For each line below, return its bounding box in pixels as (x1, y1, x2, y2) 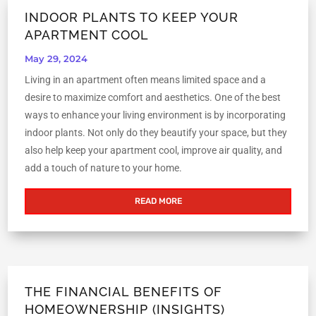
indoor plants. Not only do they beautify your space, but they (25, 127, 288, 139)
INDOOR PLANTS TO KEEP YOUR (25, 10, 239, 25)
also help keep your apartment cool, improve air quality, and (25, 145, 283, 157)
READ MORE (134, 196, 182, 207)
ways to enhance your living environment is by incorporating (25, 109, 286, 121)
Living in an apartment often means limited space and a (25, 74, 267, 86)
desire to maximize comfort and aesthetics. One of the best (25, 92, 281, 104)
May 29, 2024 (25, 53, 88, 65)
